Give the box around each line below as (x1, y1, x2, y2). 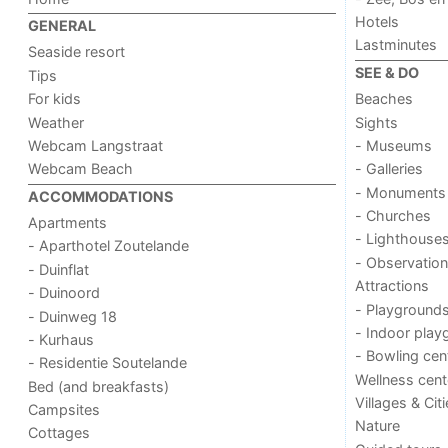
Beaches (354, 90, 413, 108)
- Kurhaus (28, 330, 95, 348)
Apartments (28, 214, 108, 232)
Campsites (28, 401, 101, 419)
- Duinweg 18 (28, 307, 118, 325)
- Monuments (354, 183, 446, 201)
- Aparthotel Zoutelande (28, 237, 190, 255)
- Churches (354, 207, 431, 225)
